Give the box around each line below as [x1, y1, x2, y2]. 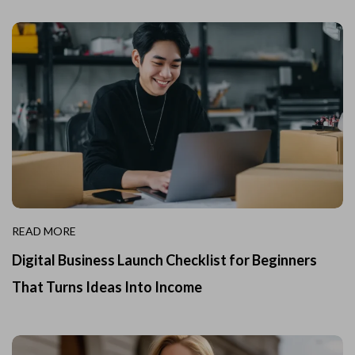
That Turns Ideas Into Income [12, 277, 202, 296]
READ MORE [12, 223, 76, 238]
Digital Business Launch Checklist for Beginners [12, 250, 317, 269]
